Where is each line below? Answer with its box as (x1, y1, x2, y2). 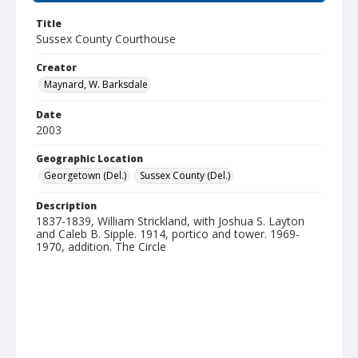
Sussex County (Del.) (140, 169, 230, 182)
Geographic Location (36, 152, 143, 165)
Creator (36, 61, 77, 74)
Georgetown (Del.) (44, 169, 126, 182)
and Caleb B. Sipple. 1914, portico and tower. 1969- (36, 226, 300, 241)
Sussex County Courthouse (36, 31, 176, 46)
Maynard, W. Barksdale (44, 78, 148, 91)
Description (36, 199, 97, 213)
